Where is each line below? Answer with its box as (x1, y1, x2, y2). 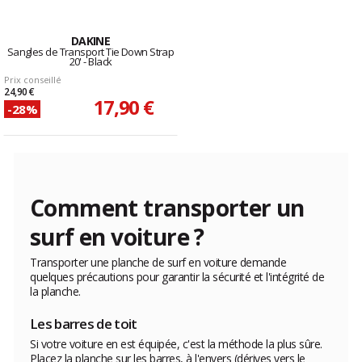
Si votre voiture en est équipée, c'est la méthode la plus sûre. (30, 336, 322, 352)
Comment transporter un (30, 192, 305, 224)
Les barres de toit (30, 314, 137, 334)
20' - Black (69, 54, 112, 69)
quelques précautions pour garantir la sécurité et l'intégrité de (30, 269, 324, 285)
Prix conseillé (4, 74, 62, 86)
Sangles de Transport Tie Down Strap (6, 44, 175, 60)
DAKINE (70, 33, 111, 49)
